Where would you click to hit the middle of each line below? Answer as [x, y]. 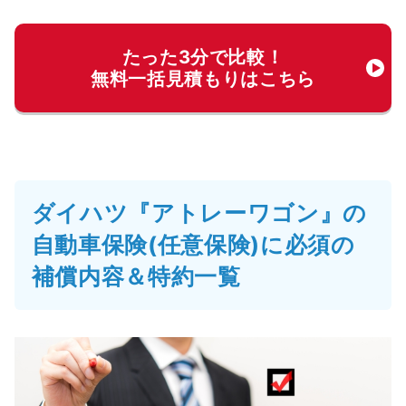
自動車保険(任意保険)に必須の [193, 245]
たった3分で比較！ [203, 58]
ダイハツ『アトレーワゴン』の [199, 213]
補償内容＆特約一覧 [136, 277]
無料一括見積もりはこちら [203, 79]
